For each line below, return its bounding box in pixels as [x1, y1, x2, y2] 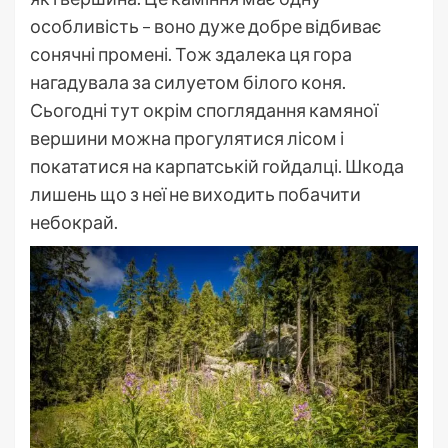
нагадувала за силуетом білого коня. [30, 71, 346, 94]
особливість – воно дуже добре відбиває [30, 15, 382, 38]
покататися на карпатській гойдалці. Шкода [30, 155, 404, 178]
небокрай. [30, 211, 118, 234]
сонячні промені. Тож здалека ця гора [30, 43, 352, 66]
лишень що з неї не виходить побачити [30, 183, 361, 206]
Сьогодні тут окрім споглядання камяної [30, 99, 378, 122]
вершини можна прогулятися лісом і [30, 127, 344, 150]
